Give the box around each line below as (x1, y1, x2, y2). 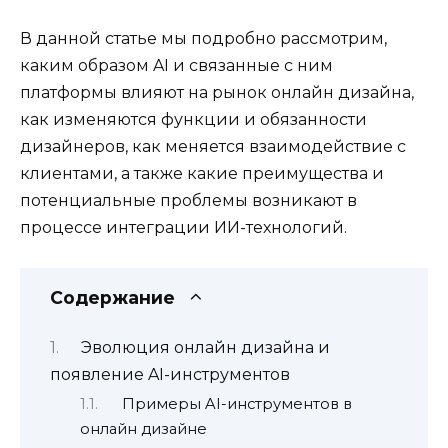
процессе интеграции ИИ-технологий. (20, 217, 347, 237)
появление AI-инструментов (50, 364, 290, 384)
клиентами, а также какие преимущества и (20, 163, 384, 183)
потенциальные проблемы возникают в (20, 190, 357, 210)
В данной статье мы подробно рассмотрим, (20, 28, 387, 48)
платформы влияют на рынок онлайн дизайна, (20, 82, 414, 102)
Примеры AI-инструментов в (121, 394, 352, 413)
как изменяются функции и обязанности (20, 109, 367, 129)
